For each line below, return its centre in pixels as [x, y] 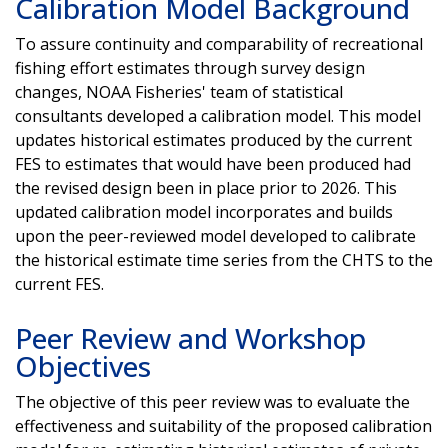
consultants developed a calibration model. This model [218, 115]
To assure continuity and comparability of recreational [219, 43]
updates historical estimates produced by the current [213, 139]
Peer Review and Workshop [190, 337]
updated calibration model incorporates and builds [204, 211]
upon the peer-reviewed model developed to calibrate [215, 235]
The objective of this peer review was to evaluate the [212, 401]
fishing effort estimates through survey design [190, 67]
